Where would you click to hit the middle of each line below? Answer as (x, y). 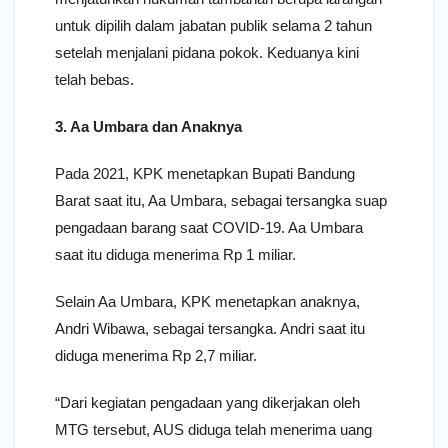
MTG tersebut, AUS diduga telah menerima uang (213, 429)
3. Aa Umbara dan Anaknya (148, 126)
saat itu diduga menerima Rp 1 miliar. (175, 254)
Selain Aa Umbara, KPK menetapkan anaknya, (207, 301)
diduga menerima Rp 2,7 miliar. (156, 355)
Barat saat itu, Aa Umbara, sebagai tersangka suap (221, 200)
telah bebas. (94, 79)
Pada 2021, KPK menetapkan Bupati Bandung (205, 173)
